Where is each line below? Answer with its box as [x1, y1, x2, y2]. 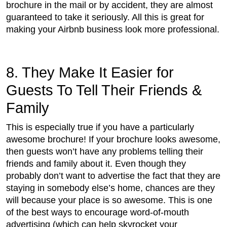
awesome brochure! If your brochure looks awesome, [6, 134, 220, 145]
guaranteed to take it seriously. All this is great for [6, 12, 204, 23]
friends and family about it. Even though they [6, 159, 186, 169]
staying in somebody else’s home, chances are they [6, 183, 215, 194]
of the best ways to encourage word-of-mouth [6, 207, 189, 218]
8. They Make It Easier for [6, 64, 174, 81]
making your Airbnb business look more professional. [6, 24, 219, 35]
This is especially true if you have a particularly [6, 122, 194, 133]
